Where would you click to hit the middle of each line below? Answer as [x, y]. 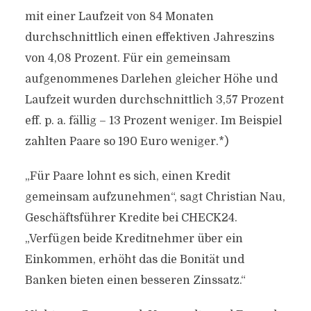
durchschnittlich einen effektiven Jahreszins [149, 37]
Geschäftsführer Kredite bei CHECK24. [131, 218]
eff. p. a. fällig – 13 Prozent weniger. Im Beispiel [153, 121]
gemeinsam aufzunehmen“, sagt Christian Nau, [155, 197]
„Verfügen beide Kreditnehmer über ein [134, 239]
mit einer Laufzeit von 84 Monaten [119, 17]
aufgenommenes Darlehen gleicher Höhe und [151, 79]
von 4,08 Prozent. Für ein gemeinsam [127, 58]
